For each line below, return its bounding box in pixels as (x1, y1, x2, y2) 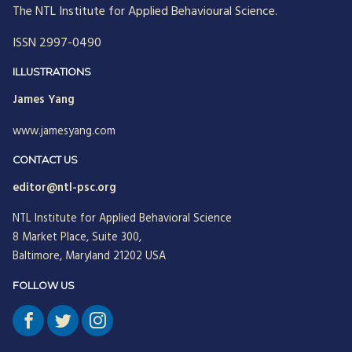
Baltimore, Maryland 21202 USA (13, 247, 166, 266)
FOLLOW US (13, 280, 75, 292)
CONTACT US (13, 154, 78, 167)
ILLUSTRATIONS (13, 66, 91, 79)
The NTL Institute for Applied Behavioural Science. (13, 2, 277, 23)
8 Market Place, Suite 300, (13, 229, 141, 247)
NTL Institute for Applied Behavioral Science (13, 210, 232, 229)
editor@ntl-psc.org (13, 179, 116, 198)
